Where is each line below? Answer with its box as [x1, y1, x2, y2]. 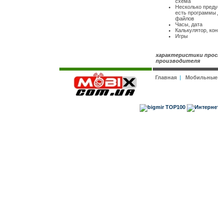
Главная [155, 74, 177, 80]
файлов [175, 16, 194, 21]
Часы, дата [175, 21, 202, 27]
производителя [155, 58, 200, 64]
